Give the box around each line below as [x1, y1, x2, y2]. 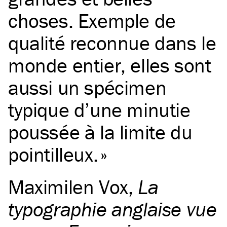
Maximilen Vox [8, 174, 128, 200]
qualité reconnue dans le [8, 30, 216, 56]
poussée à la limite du [8, 120, 193, 145]
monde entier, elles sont [8, 53, 211, 78]
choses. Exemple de [8, 8, 176, 33]
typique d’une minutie [8, 97, 191, 123]
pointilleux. [8, 142, 98, 167]
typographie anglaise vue [8, 197, 217, 222]
